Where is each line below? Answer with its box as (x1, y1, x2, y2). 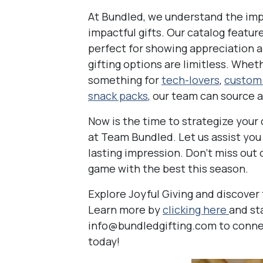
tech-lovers (161, 73, 220, 87)
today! (88, 234, 120, 248)
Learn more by (88, 203, 163, 217)
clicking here (163, 203, 229, 217)
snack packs (88, 89, 148, 103)
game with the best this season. (88, 161, 248, 176)
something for (88, 73, 161, 87)
